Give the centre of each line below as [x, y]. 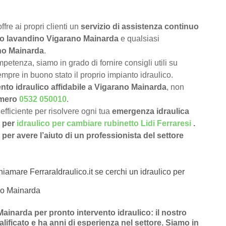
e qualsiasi [139, 39]
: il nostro [169, 213]
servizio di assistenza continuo [140, 27]
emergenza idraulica [151, 111]
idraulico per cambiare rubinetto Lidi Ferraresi [104, 124]
